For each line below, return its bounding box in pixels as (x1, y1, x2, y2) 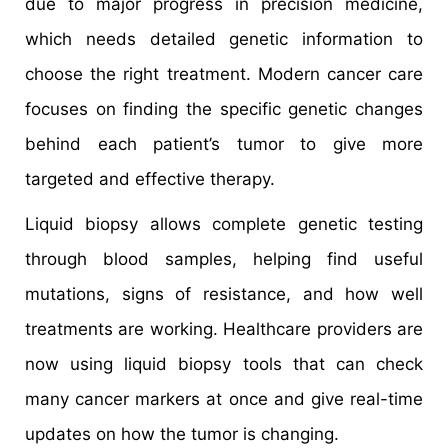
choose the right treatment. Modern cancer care (25, 63, 423, 84)
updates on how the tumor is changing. (25, 423, 339, 444)
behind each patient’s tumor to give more (25, 133, 423, 154)
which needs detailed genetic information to (25, 28, 423, 49)
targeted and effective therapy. (25, 168, 275, 189)
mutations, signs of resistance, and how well (25, 283, 423, 304)
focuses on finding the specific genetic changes (25, 98, 423, 119)
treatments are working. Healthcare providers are (25, 318, 423, 339)
